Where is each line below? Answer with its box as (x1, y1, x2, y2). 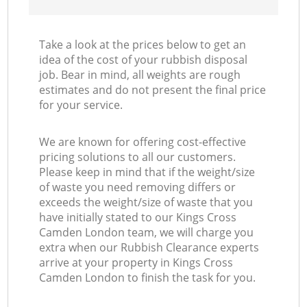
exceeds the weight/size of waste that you (39, 195, 254, 210)
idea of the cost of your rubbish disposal (39, 52, 248, 68)
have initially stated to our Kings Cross (39, 210, 237, 225)
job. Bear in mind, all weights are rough (39, 67, 241, 83)
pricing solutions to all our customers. (39, 149, 236, 165)
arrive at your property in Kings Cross (39, 255, 234, 271)
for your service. (39, 97, 123, 113)
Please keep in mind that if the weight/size (39, 164, 256, 180)
